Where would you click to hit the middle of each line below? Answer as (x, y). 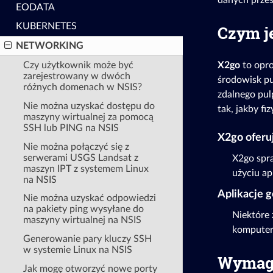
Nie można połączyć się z (76, 147)
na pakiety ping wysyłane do (84, 209)
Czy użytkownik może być (79, 65)
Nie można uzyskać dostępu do (89, 106)
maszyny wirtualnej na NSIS (83, 220)
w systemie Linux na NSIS (78, 250)
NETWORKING (49, 46)
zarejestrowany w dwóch (77, 76)
